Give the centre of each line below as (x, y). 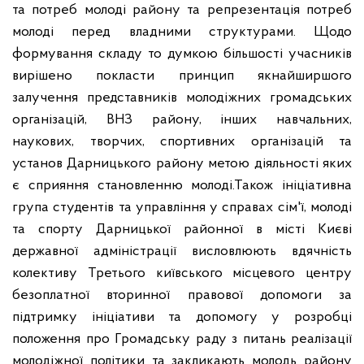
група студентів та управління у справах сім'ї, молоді (182, 207)
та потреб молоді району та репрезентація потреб (182, 10)
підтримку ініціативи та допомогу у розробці (182, 317)
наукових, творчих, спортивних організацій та (182, 141)
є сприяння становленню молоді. (123, 185)
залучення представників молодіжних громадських (182, 97)
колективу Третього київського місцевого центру (182, 273)
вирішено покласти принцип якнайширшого (182, 76)
